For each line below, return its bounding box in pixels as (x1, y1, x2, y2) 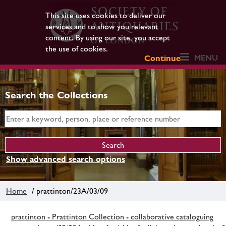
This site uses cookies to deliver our (45, 11, 165, 20)
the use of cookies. (45, 44, 108, 53)
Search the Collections (5, 89, 108, 100)
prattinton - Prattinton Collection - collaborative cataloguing (11, 211, 213, 221)
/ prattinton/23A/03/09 (28, 186, 108, 196)
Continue (144, 53, 181, 63)
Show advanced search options (6, 154, 125, 164)
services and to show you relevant (45, 22, 158, 31)
